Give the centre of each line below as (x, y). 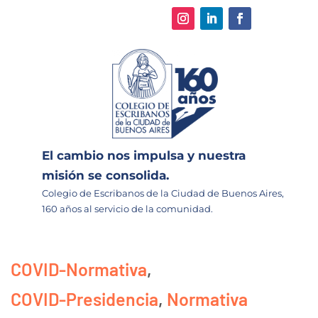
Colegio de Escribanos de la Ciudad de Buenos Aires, (163, 193)
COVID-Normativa (79, 269)
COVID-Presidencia (84, 298)
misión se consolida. (105, 175)
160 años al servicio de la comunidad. (127, 208)
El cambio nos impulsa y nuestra (144, 155)
